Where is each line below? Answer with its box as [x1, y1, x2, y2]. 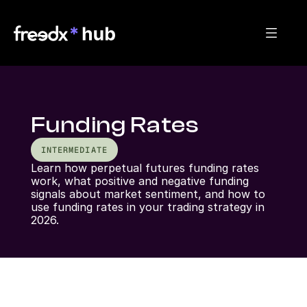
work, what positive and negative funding [30, 174, 249, 188]
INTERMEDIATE [40, 144, 108, 156]
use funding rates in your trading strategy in [30, 200, 265, 214]
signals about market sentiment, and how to [30, 187, 265, 201]
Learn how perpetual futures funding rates [30, 161, 259, 175]
